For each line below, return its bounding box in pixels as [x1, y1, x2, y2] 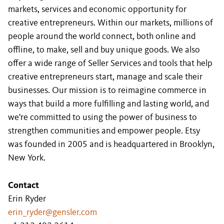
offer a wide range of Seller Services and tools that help [8, 59, 212, 68]
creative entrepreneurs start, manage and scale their [8, 72, 202, 81]
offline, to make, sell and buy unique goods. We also [8, 45, 200, 54]
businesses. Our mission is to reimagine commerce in [8, 86, 206, 95]
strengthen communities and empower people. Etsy [8, 126, 200, 135]
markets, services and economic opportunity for [8, 5, 186, 14]
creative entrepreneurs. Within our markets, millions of [8, 18, 213, 27]
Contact [8, 181, 39, 190]
